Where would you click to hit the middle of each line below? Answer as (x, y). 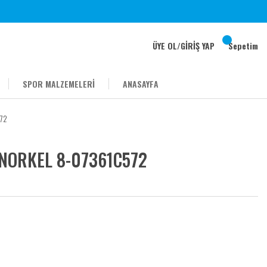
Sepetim (243, 46)
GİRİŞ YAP (198, 46)
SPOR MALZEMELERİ (59, 84)
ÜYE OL (165, 46)
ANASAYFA (141, 84)
